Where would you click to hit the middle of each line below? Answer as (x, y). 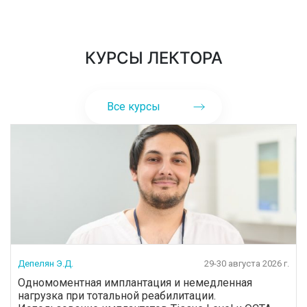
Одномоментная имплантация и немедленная (135, 282)
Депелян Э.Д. (46, 263)
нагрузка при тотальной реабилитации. (117, 295)
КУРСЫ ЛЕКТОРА (153, 58)
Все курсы (134, 106)
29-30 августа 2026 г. (247, 263)
